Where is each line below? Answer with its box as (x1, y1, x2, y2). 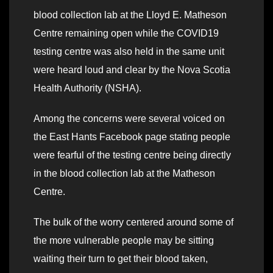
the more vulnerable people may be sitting (34, 235, 214, 246)
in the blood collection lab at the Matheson (34, 168, 215, 179)
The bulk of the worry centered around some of (34, 217, 233, 228)
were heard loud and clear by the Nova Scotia (34, 65, 230, 76)
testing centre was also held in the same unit (34, 46, 224, 57)
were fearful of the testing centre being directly (34, 150, 231, 161)
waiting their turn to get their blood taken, (34, 253, 208, 264)
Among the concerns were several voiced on (34, 113, 225, 124)
